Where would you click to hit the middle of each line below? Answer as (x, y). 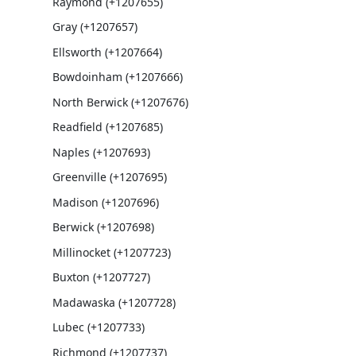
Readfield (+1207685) (107, 127)
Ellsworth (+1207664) (107, 52)
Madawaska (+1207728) (114, 302)
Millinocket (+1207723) (111, 252)
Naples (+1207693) (101, 152)
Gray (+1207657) (95, 27)
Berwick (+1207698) (103, 227)
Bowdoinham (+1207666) (117, 77)
